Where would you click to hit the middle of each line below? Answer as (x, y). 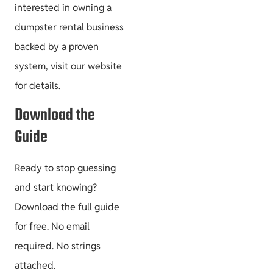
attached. (35, 265)
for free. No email (52, 226)
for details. (37, 86)
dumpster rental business (69, 27)
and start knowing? (56, 187)
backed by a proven (57, 47)
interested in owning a (63, 8)
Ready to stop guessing (65, 168)
